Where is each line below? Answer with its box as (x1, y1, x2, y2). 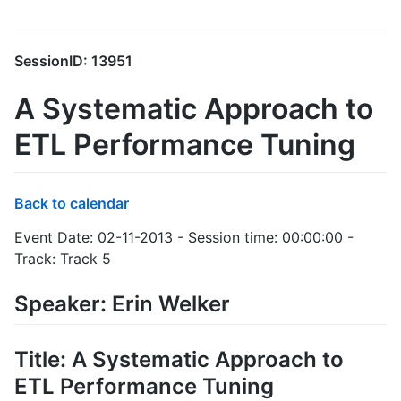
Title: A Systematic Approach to (14, 346, 344, 373)
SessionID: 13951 (14, 52, 132, 71)
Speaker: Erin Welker (14, 290, 230, 317)
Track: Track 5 (14, 249, 111, 268)
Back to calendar (14, 193, 129, 212)
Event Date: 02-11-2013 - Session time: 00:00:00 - (14, 227, 354, 246)
